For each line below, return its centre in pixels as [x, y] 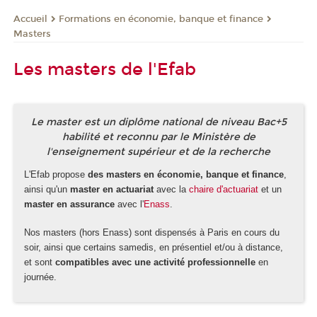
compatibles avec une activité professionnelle [155, 263]
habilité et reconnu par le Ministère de [158, 137]
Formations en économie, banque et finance [161, 19]
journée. [40, 277]
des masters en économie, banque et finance [186, 174]
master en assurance [69, 204]
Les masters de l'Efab [105, 69]
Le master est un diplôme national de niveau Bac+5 [158, 122]
